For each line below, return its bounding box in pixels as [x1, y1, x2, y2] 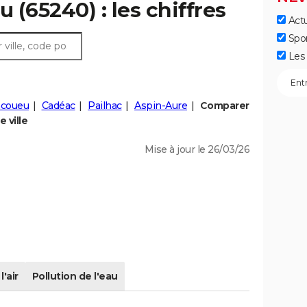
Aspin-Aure [134, 99, 187, 112]
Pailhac [88, 99, 122, 112]
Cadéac [41, 99, 75, 112]
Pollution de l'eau [32, 270, 118, 283]
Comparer [199, 99, 249, 112]
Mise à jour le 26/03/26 [144, 143, 249, 156]
